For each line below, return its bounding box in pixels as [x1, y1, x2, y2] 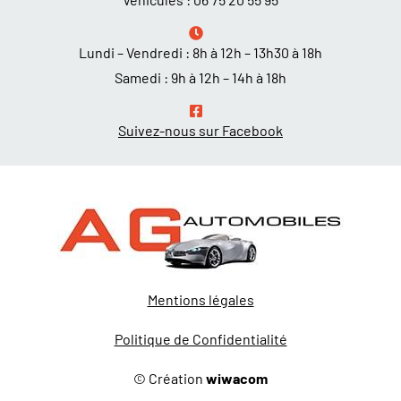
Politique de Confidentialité [114, 330, 287, 347]
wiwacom [206, 370, 268, 387]
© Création [133, 370, 206, 387]
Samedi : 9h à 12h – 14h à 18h [115, 69, 286, 86]
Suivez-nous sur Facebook [118, 122, 283, 139]
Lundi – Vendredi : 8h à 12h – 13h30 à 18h [79, 44, 322, 61]
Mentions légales [147, 291, 254, 308]
